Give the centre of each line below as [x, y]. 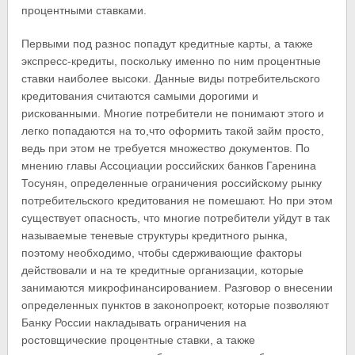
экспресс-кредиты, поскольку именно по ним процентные [172, 61]
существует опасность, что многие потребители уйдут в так [176, 218]
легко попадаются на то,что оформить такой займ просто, [173, 130]
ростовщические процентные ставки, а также [139, 340]
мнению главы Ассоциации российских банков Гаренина [169, 165]
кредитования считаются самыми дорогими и [140, 95]
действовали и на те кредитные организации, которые [163, 270]
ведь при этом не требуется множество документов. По [166, 148]
